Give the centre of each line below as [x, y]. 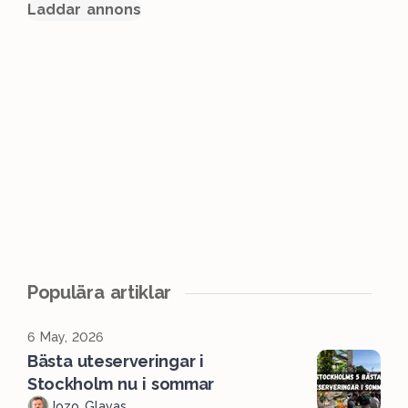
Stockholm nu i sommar [121, 384]
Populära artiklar [100, 293]
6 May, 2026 [66, 337]
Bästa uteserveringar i [116, 362]
